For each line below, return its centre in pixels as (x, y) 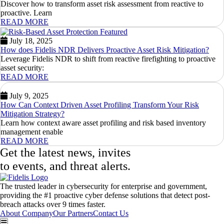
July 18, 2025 (31, 41)
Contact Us (111, 213)
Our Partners (73, 213)
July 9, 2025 (29, 96)
